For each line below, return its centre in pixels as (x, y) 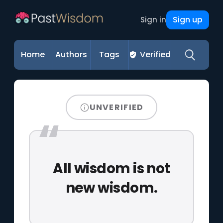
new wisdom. (111, 188)
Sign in (153, 20)
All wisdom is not (111, 168)
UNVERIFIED (116, 107)
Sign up (187, 20)
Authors (71, 55)
